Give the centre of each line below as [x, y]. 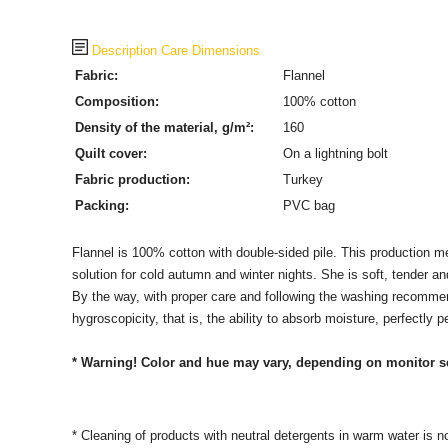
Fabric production [130, 179]
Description [122, 50]
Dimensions [225, 50]
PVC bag [308, 205]
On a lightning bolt [335, 153]
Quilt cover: [110, 153]
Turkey [302, 179]
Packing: [101, 205]
